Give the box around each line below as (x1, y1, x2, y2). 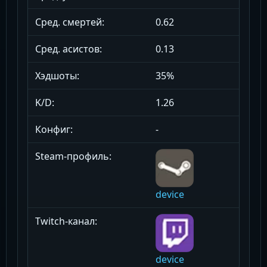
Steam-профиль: (35, 150, 111, 163)
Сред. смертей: (35, 15, 104, 29)
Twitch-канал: (35, 215, 97, 228)
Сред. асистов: (35, 42, 102, 56)
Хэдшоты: (35, 69, 79, 83)
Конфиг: (35, 123, 73, 136)
